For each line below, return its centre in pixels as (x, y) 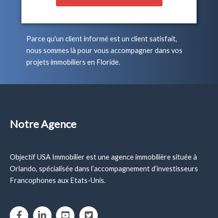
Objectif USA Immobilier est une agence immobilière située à (103, 157)
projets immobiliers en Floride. (73, 62)
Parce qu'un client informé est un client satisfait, (102, 38)
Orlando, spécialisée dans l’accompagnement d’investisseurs (104, 168)
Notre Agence (43, 124)
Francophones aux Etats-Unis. (58, 180)
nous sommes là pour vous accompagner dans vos (104, 50)
